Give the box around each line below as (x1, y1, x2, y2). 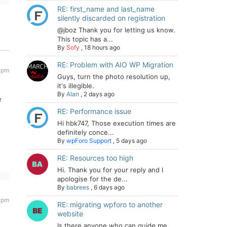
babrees (66, 183, 89, 191)
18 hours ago (84, 44, 120, 51)
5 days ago (116, 137, 147, 144)
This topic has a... (57, 35, 113, 43)
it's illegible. (57, 82, 94, 90)
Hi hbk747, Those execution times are (57, 119, 176, 127)
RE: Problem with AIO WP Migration (57, 60, 173, 69)
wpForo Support (66, 137, 111, 144)
